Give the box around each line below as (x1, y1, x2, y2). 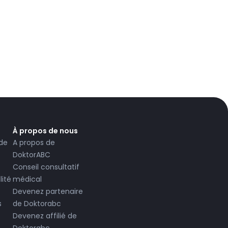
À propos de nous (13, 126, 78, 136)
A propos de (13, 137, 55, 148)
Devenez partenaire (13, 186, 83, 197)
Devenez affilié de (13, 211, 77, 221)
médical (13, 174, 42, 185)
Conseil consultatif (13, 162, 79, 173)
